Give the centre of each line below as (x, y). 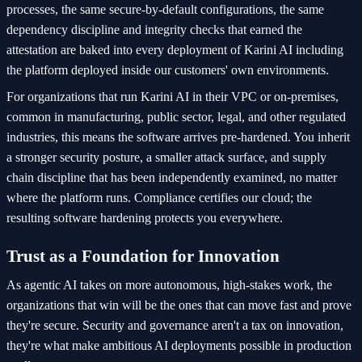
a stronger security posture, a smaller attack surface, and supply (166, 158)
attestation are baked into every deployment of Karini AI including (175, 50)
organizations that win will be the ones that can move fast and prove (179, 305)
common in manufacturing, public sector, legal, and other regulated (176, 117)
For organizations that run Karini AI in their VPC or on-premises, (173, 97)
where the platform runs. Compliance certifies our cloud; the (159, 198)
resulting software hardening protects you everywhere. (145, 218)
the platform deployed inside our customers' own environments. (168, 70)
